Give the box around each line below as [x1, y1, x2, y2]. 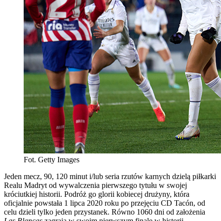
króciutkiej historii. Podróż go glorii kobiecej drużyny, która [4, 189, 189, 198]
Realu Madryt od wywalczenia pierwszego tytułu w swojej [4, 181, 187, 189]
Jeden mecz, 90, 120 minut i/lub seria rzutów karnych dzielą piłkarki [4, 172, 216, 181]
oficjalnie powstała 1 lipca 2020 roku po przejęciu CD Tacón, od [4, 198, 205, 207]
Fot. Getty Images [24, 155, 79, 164]
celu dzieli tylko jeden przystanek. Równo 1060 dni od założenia [4, 207, 205, 216]
